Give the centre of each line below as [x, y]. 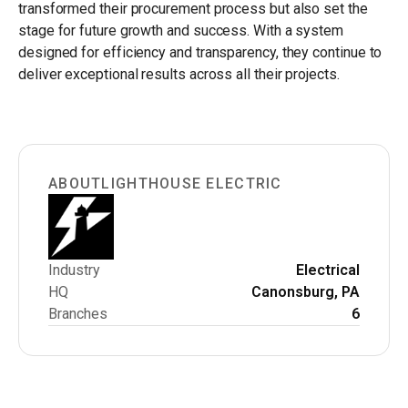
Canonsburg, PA [306, 291]
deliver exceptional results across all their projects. [179, 74]
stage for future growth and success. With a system [181, 30]
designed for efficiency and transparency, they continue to [200, 52]
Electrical [328, 270]
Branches [78, 313]
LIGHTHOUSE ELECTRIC [192, 183]
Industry [74, 270]
